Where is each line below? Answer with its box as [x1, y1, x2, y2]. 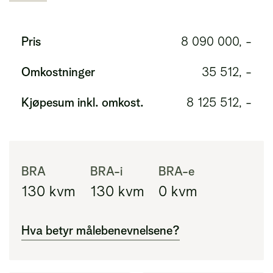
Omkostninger [21, 65, 95, 79]
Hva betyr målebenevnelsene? [21, 223, 180, 238]
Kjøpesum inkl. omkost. [21, 95, 144, 110]
